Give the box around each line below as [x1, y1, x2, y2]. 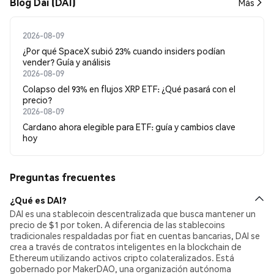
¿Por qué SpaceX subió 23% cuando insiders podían [23, 45, 225, 56]
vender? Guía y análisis [23, 56, 111, 67]
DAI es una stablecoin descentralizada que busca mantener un [10, 208, 256, 219]
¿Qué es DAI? [10, 194, 67, 206]
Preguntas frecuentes [10, 171, 116, 183]
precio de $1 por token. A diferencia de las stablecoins [10, 219, 225, 230]
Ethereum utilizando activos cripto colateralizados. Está [10, 252, 234, 263]
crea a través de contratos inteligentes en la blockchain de [10, 241, 242, 252]
